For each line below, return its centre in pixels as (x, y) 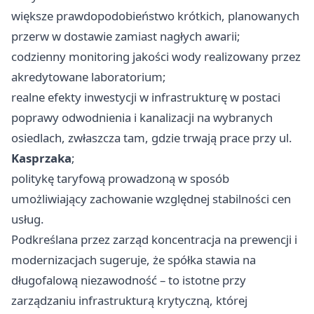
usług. (28, 219)
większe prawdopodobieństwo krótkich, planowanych (155, 16)
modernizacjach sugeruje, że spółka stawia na (134, 260)
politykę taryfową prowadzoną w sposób (120, 179)
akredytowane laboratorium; (89, 77)
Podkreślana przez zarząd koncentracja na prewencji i (154, 240)
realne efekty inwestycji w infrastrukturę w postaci (146, 97)
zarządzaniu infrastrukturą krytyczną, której (129, 301)
